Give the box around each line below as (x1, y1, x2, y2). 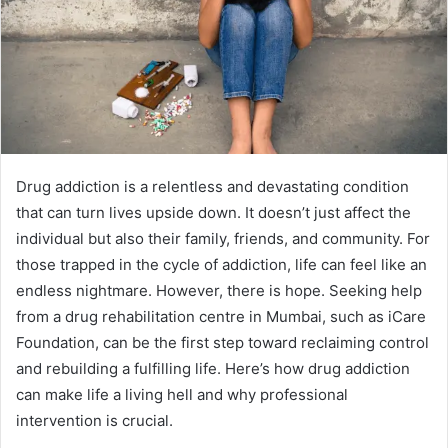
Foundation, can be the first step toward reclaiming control (16, 332, 429, 352)
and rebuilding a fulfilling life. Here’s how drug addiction (16, 358, 410, 378)
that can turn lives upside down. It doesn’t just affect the (16, 202, 411, 222)
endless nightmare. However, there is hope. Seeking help (16, 280, 422, 300)
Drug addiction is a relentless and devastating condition (16, 176, 409, 196)
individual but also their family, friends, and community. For (16, 228, 430, 248)
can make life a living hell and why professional (16, 384, 348, 404)
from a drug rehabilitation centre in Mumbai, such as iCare (16, 306, 426, 326)
